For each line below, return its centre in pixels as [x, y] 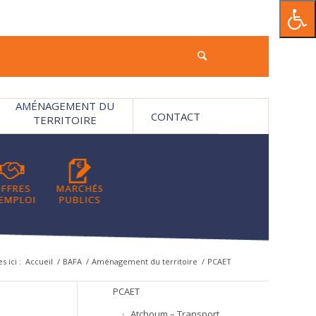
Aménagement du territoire [144, 261]
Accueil [39, 261]
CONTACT [176, 116]
